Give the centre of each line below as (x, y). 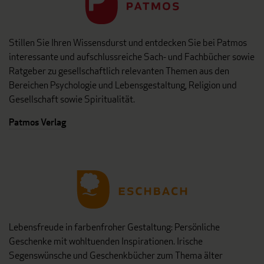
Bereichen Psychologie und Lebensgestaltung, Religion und (123, 85)
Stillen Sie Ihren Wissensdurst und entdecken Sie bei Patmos (128, 43)
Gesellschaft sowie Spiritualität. (72, 99)
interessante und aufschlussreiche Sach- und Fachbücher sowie (132, 57)
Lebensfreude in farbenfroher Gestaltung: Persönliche (114, 227)
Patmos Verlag (37, 122)
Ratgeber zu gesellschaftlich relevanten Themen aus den (119, 71)
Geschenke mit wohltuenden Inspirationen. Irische (106, 241)
